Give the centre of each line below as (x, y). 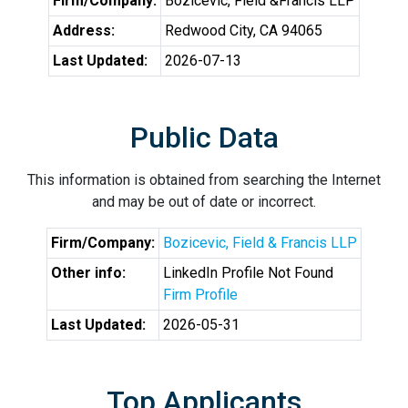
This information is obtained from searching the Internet (204, 180)
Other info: (88, 273)
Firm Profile (200, 295)
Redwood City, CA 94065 (244, 31)
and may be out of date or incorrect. (204, 202)
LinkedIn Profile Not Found (248, 273)
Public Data (204, 138)
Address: (84, 31)
